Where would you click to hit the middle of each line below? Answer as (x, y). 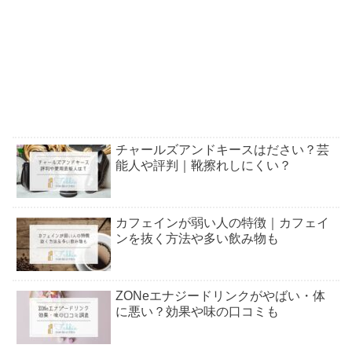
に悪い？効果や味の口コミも (197, 312)
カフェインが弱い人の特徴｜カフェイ (222, 222)
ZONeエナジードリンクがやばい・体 (220, 296)
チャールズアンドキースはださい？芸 (222, 149)
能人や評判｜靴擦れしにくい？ (203, 165)
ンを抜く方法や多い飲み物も (197, 238)
